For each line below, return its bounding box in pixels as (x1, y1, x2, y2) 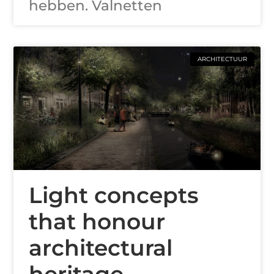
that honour (29, 207, 166, 235)
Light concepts (29, 181, 199, 209)
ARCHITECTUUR (197, 55, 247, 64)
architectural (29, 234, 173, 261)
